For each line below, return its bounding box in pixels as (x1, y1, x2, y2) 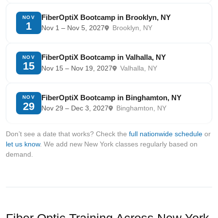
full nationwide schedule (129, 129, 202, 138)
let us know (6, 140, 40, 148)
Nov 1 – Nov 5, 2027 (41, 24, 105, 32)
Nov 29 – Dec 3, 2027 (41, 105, 109, 112)
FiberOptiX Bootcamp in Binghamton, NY (41, 93, 182, 102)
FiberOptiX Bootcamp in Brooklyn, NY (41, 13, 171, 22)
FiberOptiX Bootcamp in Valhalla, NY (41, 53, 166, 62)
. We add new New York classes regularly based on (40, 140, 198, 148)
